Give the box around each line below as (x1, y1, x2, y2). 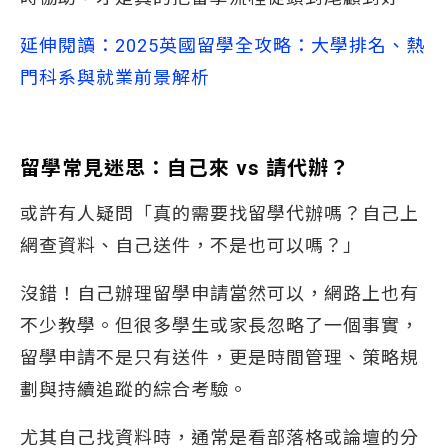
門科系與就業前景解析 (20, 67, 210, 88)
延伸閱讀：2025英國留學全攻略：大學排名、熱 (20, 35, 425, 56)
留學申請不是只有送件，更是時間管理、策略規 (20, 347, 419, 368)
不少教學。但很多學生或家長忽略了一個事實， (20, 315, 419, 336)
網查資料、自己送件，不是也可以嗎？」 (20, 235, 362, 256)
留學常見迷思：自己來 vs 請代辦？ (20, 156, 350, 180)
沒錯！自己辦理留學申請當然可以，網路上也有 (20, 283, 419, 304)
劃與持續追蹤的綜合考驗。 (20, 379, 248, 400)
